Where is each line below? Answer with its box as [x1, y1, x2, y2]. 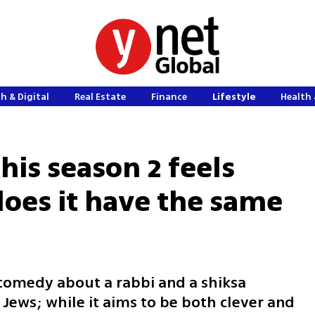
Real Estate [75, 90, 127, 103]
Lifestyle [212, 90, 256, 103]
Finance [150, 90, 187, 103]
